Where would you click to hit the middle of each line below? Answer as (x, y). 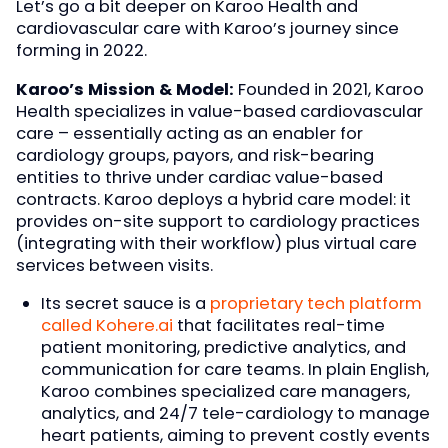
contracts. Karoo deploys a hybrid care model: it (213, 199)
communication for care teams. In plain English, (234, 370)
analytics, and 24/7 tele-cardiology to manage (235, 414)
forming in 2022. (81, 51)
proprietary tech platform (315, 304)
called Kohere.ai (106, 326)
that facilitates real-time (278, 326)
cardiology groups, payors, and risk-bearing (195, 155)
